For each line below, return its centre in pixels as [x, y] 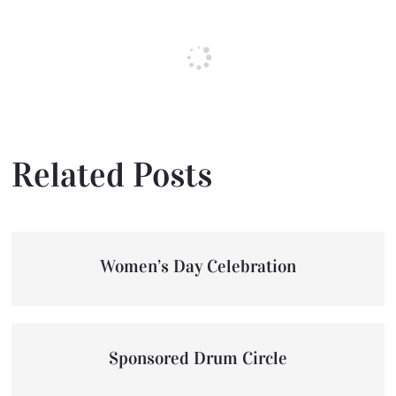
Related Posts [112, 175]
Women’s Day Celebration [198, 267]
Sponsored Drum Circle [198, 358]
